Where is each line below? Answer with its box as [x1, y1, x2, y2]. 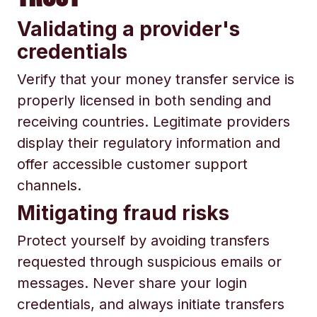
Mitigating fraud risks [17, 201, 229, 225]
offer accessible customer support [17, 156, 248, 173]
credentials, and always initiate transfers [17, 296, 284, 313]
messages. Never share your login [17, 275, 247, 292]
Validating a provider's [17, 17, 240, 41]
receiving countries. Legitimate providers [17, 113, 290, 130]
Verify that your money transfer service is [17, 71, 294, 88]
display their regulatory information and [17, 134, 280, 151]
